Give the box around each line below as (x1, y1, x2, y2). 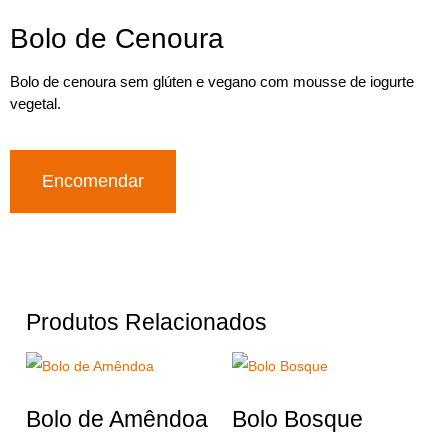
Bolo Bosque (231, 406, 363, 433)
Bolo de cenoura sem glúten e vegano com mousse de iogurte (10, 73, 414, 91)
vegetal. (10, 95, 61, 113)
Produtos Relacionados (26, 308, 267, 335)
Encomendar (42, 170, 144, 191)
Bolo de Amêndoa (26, 406, 208, 433)
